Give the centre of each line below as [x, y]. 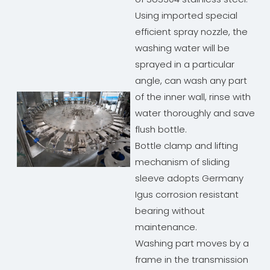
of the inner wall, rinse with [193, 97]
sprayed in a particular [185, 64]
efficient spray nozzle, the [191, 32]
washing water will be [182, 48]
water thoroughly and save [195, 113]
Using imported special [186, 16]
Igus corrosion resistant [187, 195]
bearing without [170, 211]
